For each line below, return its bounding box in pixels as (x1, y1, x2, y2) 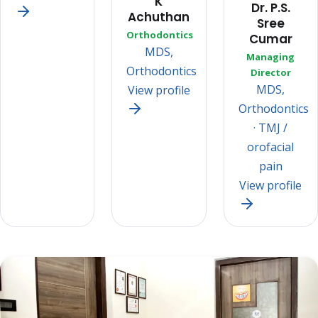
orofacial (247, 139, 295, 155)
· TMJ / (253, 120, 288, 136)
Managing (246, 50, 295, 64)
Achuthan (128, 9, 190, 26)
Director (250, 66, 291, 79)
